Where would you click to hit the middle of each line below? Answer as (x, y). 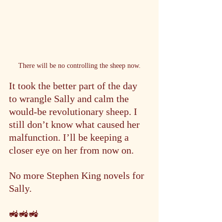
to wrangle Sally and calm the (70, 99)
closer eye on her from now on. (71, 150)
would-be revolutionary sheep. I (74, 111)
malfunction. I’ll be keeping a (70, 137)
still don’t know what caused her (76, 124)
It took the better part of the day (74, 86)
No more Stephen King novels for (78, 175)
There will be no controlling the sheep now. (79, 66)
